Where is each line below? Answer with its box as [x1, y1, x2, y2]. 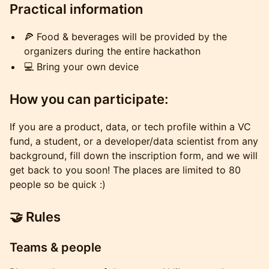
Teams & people [10, 240, 101, 255]
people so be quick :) [10, 178, 106, 190]
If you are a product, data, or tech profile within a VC [10, 121, 251, 133]
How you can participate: [10, 91, 168, 107]
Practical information [10, 1, 143, 17]
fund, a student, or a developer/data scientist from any [10, 135, 258, 147]
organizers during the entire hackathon [24, 45, 201, 57]
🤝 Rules [10, 209, 61, 225]
